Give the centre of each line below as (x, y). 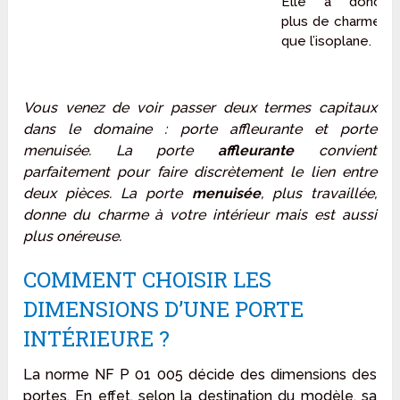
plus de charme (332, 22)
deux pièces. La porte (108, 194)
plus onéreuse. (73, 237)
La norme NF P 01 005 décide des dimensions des (200, 375)
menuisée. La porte (121, 151)
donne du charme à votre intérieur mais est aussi (200, 215)
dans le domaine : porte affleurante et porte (200, 129)
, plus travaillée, (318, 194)
